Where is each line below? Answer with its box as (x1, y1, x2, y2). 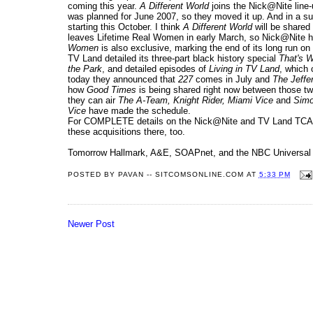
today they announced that (68, 74, 178, 85)
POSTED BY (68, 170, 119, 179)
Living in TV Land (209, 64, 279, 75)
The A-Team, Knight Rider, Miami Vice (118, 95, 273, 106)
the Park (68, 64, 102, 75)
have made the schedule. (86, 105, 191, 117)
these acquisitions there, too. (68, 126, 185, 138)
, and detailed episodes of (102, 64, 209, 75)
